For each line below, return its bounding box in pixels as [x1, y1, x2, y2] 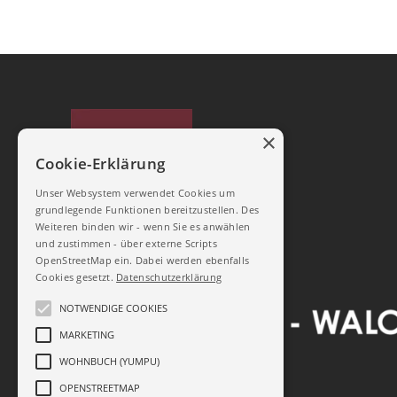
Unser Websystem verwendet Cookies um [35, 186, 235, 199]
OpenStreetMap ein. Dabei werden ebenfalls [35, 253, 250, 267]
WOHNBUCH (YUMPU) [59, 354, 160, 368]
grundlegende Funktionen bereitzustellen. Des [35, 203, 260, 216]
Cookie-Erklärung [35, 153, 166, 174]
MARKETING [59, 328, 114, 341]
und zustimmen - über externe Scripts [35, 237, 217, 250]
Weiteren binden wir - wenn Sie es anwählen [35, 220, 251, 233]
